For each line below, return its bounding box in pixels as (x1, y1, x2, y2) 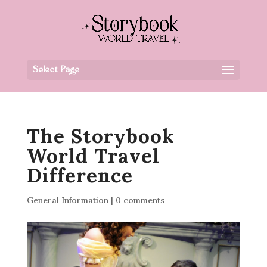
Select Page (32, 66, 80, 74)
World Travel (26, 143, 160, 168)
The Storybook (26, 123, 175, 148)
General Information (26, 195, 108, 206)
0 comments (115, 195, 164, 206)
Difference (26, 163, 133, 188)
